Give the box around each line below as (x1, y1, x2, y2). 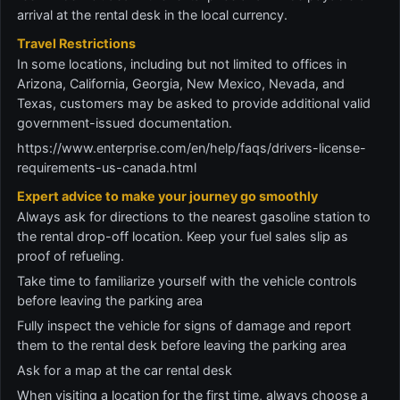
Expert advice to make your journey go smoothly (17, 188, 318, 204)
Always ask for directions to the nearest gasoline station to (17, 209, 371, 224)
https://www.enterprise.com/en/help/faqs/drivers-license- (17, 140, 366, 155)
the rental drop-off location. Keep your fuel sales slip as (17, 229, 348, 244)
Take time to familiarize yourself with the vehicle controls (17, 273, 357, 288)
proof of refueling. (17, 248, 124, 263)
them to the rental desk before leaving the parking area (17, 337, 346, 353)
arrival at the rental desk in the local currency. (17, 7, 287, 22)
